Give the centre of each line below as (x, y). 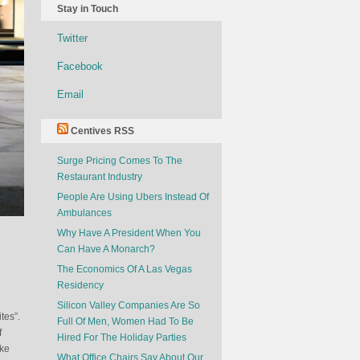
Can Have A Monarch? (106, 249)
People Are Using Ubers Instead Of (133, 197)
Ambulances (84, 213)
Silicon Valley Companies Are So (129, 305)
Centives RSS (102, 131)
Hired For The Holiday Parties (122, 337)
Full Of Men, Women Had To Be (125, 321)
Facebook (80, 66)
